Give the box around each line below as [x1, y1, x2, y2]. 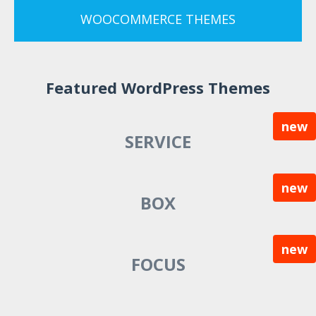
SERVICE [125, 130, 191, 154]
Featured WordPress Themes [46, 77, 270, 99]
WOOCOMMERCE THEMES [80, 11, 236, 28]
